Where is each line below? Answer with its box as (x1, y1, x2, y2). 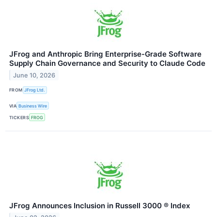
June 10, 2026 (13, 71, 56, 79)
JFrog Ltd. (24, 87, 46, 93)
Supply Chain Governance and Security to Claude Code (9, 58, 205, 68)
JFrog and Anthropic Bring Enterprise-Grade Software (9, 49, 201, 59)
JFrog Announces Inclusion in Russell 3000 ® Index (9, 201, 190, 211)
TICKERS (9, 114, 30, 120)
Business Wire (18, 103, 47, 108)
